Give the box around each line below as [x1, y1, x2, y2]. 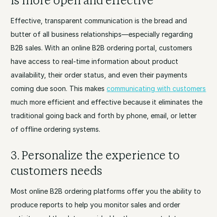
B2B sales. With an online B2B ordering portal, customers [11, 44, 193, 52]
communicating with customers [107, 84, 206, 93]
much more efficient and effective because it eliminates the [11, 98, 203, 106]
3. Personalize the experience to [11, 148, 180, 162]
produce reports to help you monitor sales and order [11, 201, 181, 209]
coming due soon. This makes [11, 84, 107, 93]
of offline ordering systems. [11, 125, 101, 133]
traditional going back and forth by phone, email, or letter [11, 111, 197, 120]
